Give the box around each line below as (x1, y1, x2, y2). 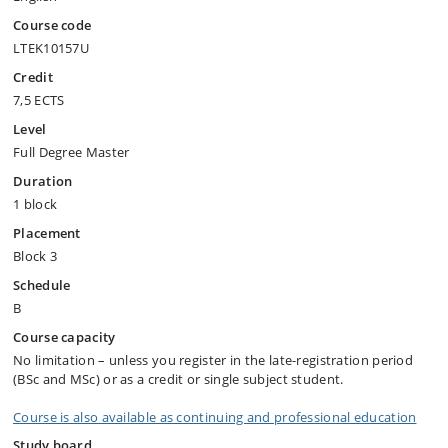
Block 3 (13, 247, 58, 265)
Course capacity (13, 328, 116, 346)
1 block (13, 195, 58, 213)
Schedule (13, 276, 71, 294)
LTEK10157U (13, 39, 89, 57)
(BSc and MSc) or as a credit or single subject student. (13, 370, 344, 388)
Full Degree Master (13, 143, 130, 161)
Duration (13, 172, 73, 190)
